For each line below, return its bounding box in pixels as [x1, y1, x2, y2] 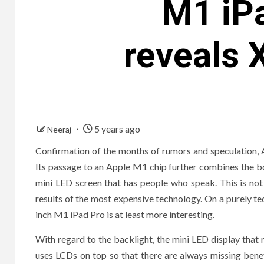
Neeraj [47, 124, 73, 134]
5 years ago [93, 123, 140, 134]
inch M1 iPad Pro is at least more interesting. [35, 208, 214, 220]
